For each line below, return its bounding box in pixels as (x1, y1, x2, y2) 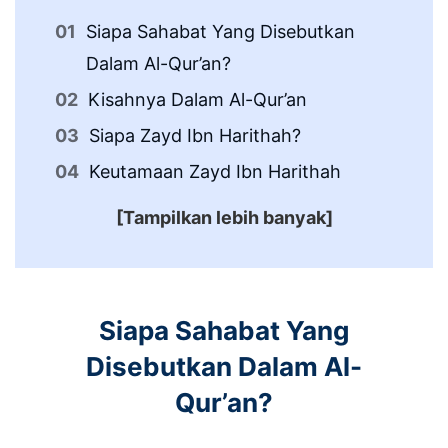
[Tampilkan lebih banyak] (115, 207, 333, 228)
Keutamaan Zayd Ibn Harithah (89, 161, 341, 182)
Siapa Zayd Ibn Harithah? (89, 125, 301, 146)
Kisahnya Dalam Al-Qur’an (88, 89, 307, 110)
